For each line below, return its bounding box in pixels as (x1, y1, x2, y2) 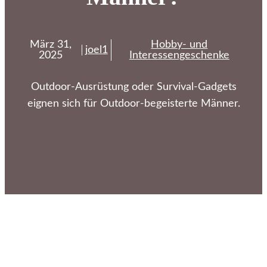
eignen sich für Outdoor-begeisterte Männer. (27, 98, 240, 109)
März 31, (29, 39, 72, 50)
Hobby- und (151, 39, 208, 50)
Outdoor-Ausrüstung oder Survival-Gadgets (30, 81, 237, 92)
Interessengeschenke (129, 49, 229, 61)
